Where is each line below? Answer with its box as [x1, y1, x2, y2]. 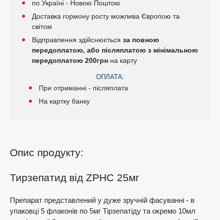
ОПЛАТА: [96, 73, 124, 81]
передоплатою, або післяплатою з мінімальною [32, 46, 198, 54]
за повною [123, 36, 159, 44]
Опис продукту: [10, 147, 83, 158]
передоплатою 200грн [32, 56, 108, 64]
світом [32, 23, 52, 30]
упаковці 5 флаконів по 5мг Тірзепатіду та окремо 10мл [10, 207, 195, 215]
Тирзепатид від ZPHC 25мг [10, 172, 139, 183]
